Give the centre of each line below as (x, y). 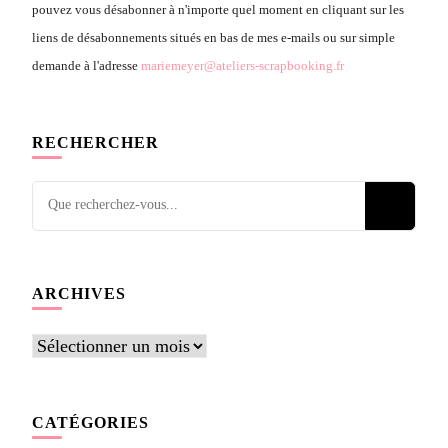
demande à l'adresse (86, 65)
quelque (60, 250)
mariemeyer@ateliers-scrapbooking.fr (242, 65)
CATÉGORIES (90, 422)
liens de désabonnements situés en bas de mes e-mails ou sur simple (213, 37)
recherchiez (73, 222)
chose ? (59, 278)
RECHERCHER (95, 142)
